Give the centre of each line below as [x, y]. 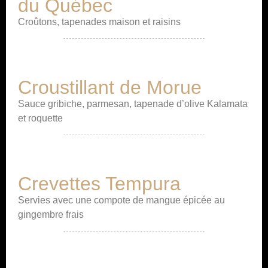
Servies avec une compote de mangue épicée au [121, 200]
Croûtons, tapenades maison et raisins [99, 22]
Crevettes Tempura [99, 184]
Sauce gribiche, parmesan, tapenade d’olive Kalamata [133, 104]
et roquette [40, 118]
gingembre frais [51, 214]
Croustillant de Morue [110, 87]
